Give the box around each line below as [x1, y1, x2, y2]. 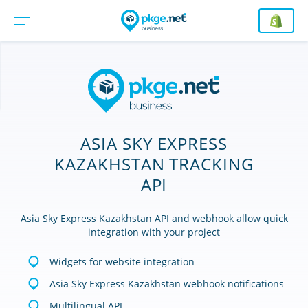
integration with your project [88, 225, 220, 239]
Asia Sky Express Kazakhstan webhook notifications [49, 277, 284, 290]
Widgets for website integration [49, 255, 195, 268]
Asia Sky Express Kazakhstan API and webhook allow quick [20, 212, 288, 225]
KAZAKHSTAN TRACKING [54, 153, 254, 175]
